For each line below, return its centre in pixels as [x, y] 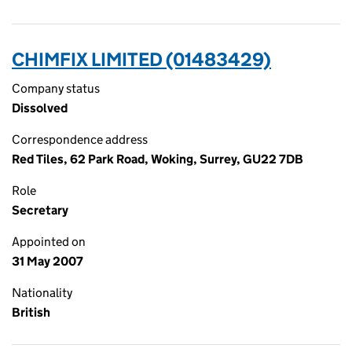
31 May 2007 [48, 261]
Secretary [40, 210]
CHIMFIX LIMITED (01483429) [141, 59]
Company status [56, 88]
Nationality [42, 293]
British [31, 312]
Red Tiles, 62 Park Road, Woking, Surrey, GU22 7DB [158, 159]
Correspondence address [80, 139]
